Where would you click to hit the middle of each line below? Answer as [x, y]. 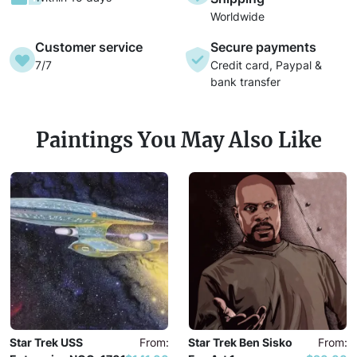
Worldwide [237, 17]
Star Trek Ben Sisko [240, 343]
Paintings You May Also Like [178, 141]
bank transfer [245, 82]
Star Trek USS [46, 343]
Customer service [89, 47]
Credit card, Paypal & [266, 65]
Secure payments [263, 47]
